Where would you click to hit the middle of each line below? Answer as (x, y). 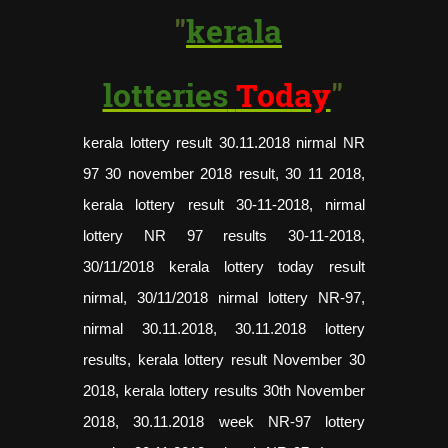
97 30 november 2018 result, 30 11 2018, (224, 173)
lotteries (165, 94)
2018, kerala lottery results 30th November (224, 390)
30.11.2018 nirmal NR (292, 142)
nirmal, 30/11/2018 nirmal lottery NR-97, (224, 297)
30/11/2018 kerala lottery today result (224, 266)
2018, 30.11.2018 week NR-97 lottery (224, 421)
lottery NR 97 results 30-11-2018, (224, 235)
